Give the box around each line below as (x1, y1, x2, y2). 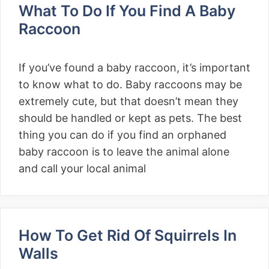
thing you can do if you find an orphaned (19, 128, 226, 141)
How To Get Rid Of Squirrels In (19, 226, 237, 244)
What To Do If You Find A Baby (19, 2, 235, 20)
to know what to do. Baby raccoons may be (19, 78, 242, 91)
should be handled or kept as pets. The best (19, 112, 242, 124)
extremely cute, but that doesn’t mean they (19, 95, 238, 107)
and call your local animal (19, 162, 146, 175)
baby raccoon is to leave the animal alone (19, 145, 229, 158)
